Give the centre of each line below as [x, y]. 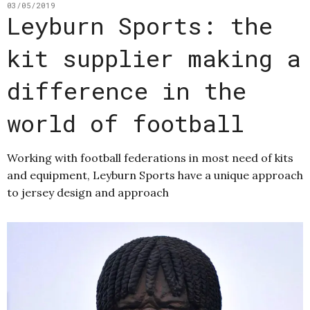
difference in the [127, 91]
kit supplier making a [154, 58]
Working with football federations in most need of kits [150, 158]
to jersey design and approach [88, 193]
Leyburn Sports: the [140, 26]
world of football [126, 123]
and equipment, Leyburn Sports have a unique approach [155, 175]
